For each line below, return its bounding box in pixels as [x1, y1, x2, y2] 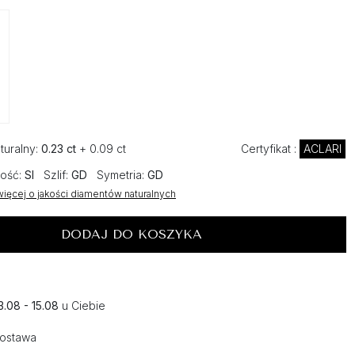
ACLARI [303, 142, 342, 156]
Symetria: [94, 168, 147, 182]
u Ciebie [59, 299, 105, 313]
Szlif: [40, 168, 71, 182]
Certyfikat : [241, 142, 300, 156]
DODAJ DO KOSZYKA [61, 227, 203, 242]
